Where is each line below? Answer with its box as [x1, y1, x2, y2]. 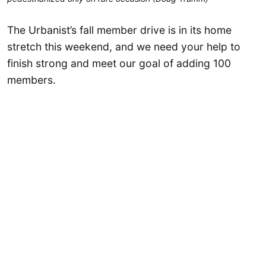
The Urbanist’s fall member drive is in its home [7, 23, 232, 36]
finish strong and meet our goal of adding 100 [7, 56, 231, 69]
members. [7, 73, 56, 86]
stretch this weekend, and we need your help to [7, 40, 240, 53]
